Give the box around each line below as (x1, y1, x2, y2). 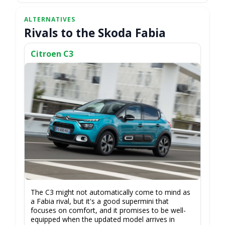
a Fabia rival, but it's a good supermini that (31, 196, 169, 206)
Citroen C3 (31, 48, 73, 59)
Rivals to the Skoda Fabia (24, 25, 166, 41)
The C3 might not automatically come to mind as (31, 187, 190, 197)
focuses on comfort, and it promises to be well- (31, 205, 186, 215)
